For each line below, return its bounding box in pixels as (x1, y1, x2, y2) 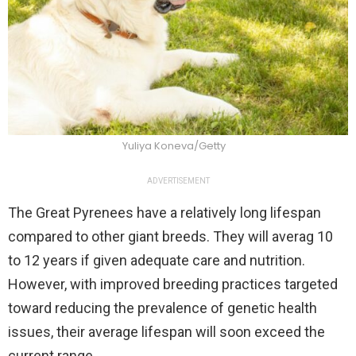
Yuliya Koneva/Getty (122, 138, 226, 154)
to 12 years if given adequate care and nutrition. (8, 252, 305, 269)
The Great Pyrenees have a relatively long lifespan (8, 204, 321, 222)
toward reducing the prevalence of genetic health (8, 300, 317, 317)
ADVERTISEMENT (146, 176, 210, 186)
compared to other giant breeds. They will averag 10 (8, 228, 333, 246)
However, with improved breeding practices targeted (8, 276, 338, 293)
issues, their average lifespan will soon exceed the (8, 323, 325, 341)
